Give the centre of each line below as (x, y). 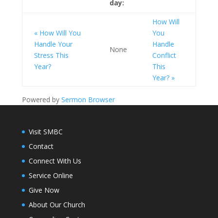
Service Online (51, 175)
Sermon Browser (88, 100)
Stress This (51, 55)
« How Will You (57, 33)
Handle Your (53, 44)
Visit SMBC (45, 132)
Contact (41, 146)
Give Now (44, 190)
